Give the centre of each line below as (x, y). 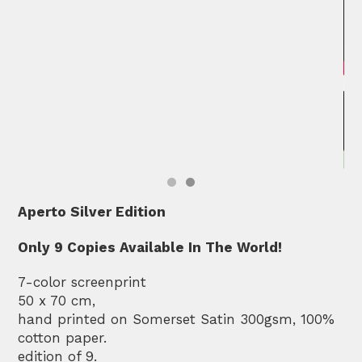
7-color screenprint (82, 282)
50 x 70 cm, (57, 301)
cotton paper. (63, 338)
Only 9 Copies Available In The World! (150, 247)
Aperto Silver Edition (92, 212)
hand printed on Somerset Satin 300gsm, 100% (177, 320)
